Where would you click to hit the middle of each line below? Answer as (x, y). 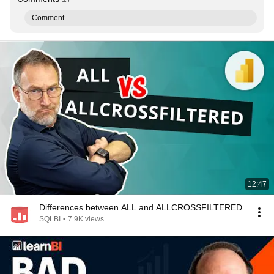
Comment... (51, 18)
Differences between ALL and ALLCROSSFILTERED (141, 207)
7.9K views (86, 219)
